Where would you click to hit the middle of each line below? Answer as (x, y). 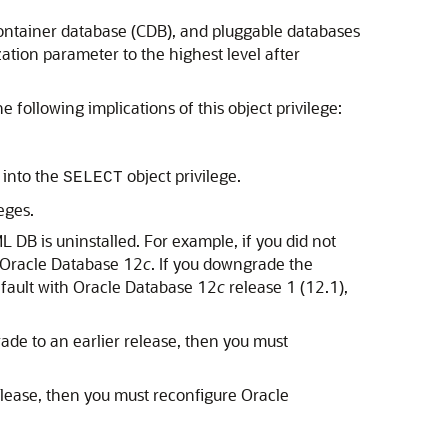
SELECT (93, 178)
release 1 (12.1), (286, 286)
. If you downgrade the (232, 263)
